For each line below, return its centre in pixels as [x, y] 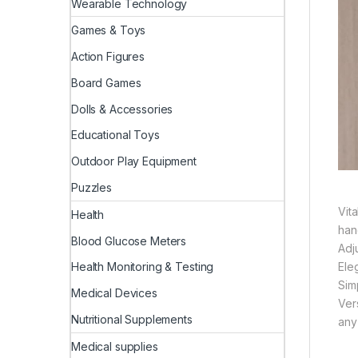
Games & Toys [109, 30]
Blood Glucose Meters [129, 241]
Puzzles [92, 188]
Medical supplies [115, 346]
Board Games [106, 82]
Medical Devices [114, 293]
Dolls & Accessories [122, 109]
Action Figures [108, 57]
